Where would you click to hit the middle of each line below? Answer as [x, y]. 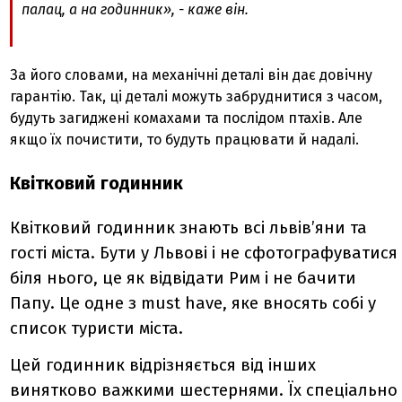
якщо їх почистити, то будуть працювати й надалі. [187, 139]
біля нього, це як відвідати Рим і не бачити [184, 278]
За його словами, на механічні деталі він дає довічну [192, 74]
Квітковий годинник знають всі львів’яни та [189, 227]
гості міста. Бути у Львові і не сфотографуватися [204, 253]
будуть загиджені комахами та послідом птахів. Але [187, 118]
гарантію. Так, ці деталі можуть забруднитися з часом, [197, 96]
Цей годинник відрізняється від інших [163, 366]
